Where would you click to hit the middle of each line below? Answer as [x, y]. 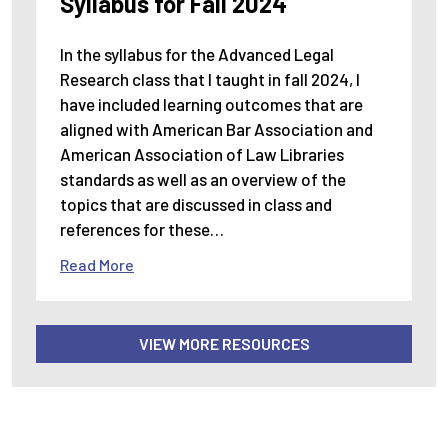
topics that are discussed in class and [196, 204]
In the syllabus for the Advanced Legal [197, 54]
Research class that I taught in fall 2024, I [210, 79]
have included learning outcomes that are [211, 104]
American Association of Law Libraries [202, 154]
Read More [97, 265]
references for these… [142, 229]
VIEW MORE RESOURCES [224, 344]
